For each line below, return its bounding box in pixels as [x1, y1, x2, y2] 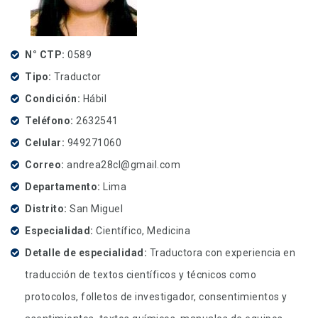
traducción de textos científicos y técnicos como [25, 268, 256, 280]
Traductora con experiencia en [149, 246, 295, 258]
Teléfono [25, 114, 70, 126]
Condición [25, 92, 77, 104]
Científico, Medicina [96, 224, 190, 236]
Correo [25, 158, 61, 170]
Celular [25, 136, 62, 148]
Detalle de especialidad [25, 246, 144, 258]
